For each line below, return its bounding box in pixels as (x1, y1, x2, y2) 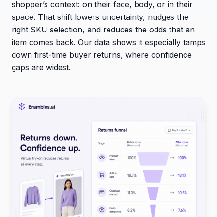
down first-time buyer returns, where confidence (12, 49, 192, 60)
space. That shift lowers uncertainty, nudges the (12, 12, 188, 22)
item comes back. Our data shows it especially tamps (12, 37, 205, 47)
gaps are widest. (12, 62, 71, 72)
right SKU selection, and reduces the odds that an (12, 24, 195, 34)
